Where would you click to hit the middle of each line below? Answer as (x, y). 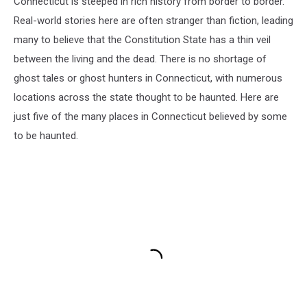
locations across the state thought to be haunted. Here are (146, 97)
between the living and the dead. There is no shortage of (140, 59)
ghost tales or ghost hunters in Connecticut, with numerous (148, 78)
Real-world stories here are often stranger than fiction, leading (153, 20)
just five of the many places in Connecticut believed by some (150, 116)
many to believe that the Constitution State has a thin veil (142, 39)
